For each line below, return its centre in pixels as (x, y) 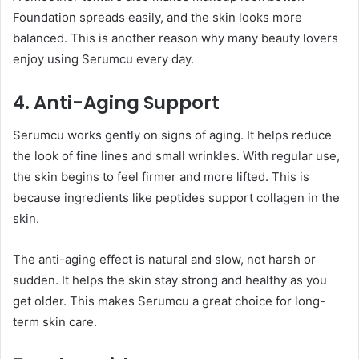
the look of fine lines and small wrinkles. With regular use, (176, 155)
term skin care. (55, 321)
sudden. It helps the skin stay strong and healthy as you (170, 280)
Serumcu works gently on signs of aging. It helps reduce (172, 135)
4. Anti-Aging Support (116, 103)
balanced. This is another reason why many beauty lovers (175, 38)
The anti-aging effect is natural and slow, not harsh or (164, 259)
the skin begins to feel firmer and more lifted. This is (161, 176)
